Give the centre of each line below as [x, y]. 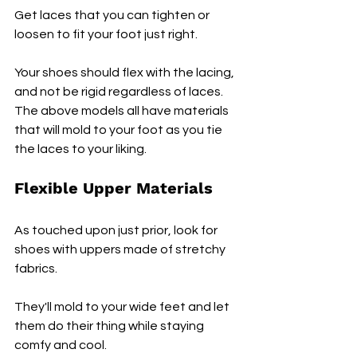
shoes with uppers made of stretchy [121, 250]
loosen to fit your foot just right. [107, 35]
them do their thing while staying [110, 326]
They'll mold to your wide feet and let [123, 307]
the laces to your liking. [80, 149]
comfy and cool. [61, 345]
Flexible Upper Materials [114, 188]
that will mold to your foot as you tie [120, 130]
